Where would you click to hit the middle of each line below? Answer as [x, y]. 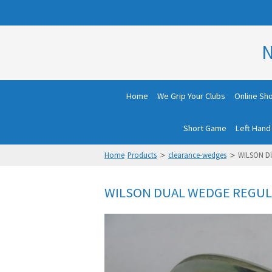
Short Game [205, 128]
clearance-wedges [197, 155]
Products [142, 155]
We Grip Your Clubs [191, 96]
